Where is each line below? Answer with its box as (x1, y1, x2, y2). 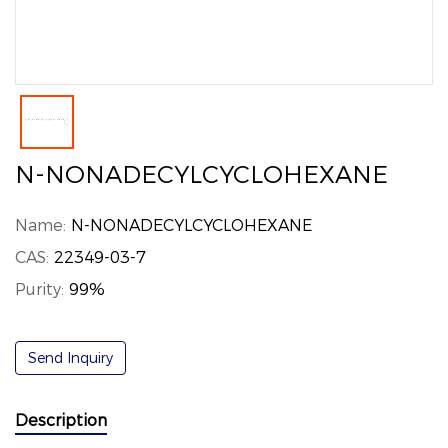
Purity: (15, 280, 69, 299)
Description (15, 411, 107, 430)
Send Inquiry (28, 349, 113, 367)
